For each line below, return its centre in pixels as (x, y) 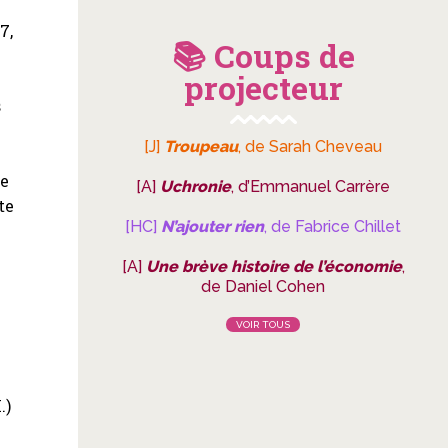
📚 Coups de (263, 55)
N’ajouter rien (212, 226)
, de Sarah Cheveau (310, 146)
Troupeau (201, 146)
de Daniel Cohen (263, 286)
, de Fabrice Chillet (332, 226)
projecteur (263, 87)
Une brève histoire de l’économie (273, 266)
